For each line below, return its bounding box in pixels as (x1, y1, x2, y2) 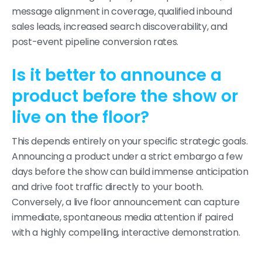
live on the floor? (12, 106, 149, 129)
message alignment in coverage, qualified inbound (12, 5, 232, 19)
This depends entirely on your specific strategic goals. (12, 135, 248, 149)
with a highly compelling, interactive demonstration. (12, 226, 240, 240)
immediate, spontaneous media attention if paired (12, 211, 233, 225)
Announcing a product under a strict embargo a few (12, 150, 243, 164)
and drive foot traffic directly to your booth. (12, 180, 204, 194)
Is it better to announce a (12, 64, 222, 87)
